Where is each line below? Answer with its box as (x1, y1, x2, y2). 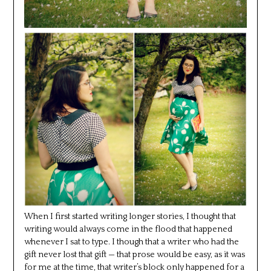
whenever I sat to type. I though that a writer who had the (24, 237, 239, 247)
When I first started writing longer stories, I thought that (24, 211, 236, 221)
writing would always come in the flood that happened (24, 224, 232, 234)
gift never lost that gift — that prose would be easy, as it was (24, 249, 245, 260)
